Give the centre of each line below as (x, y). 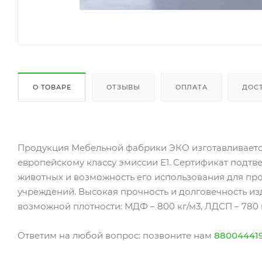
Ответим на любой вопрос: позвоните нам (116, 235)
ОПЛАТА (191, 87)
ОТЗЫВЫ (124, 87)
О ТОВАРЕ (52, 87)
